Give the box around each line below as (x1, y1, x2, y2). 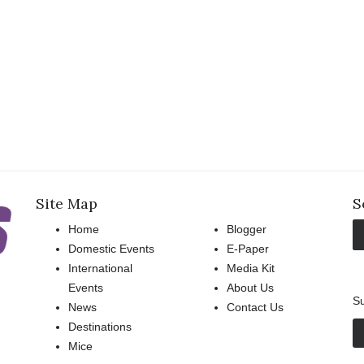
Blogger (227, 223, 266, 236)
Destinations (68, 320, 132, 334)
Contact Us (227, 301, 284, 314)
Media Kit (227, 262, 275, 275)
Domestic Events (68, 242, 154, 256)
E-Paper (227, 242, 269, 256)
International (68, 262, 132, 275)
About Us (227, 281, 274, 295)
